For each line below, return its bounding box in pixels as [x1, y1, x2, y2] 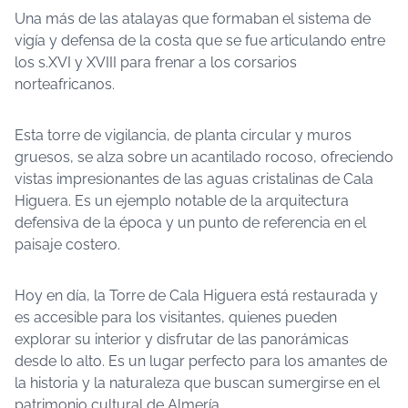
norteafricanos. [15, 76, 115, 93]
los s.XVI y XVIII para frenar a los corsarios [15, 54, 297, 71]
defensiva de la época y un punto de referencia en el [15, 214, 366, 231]
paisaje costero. [15, 236, 120, 253]
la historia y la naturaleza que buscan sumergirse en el [15, 374, 380, 392]
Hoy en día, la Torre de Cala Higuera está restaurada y [15, 287, 378, 304]
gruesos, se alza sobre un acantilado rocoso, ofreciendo [15, 148, 393, 166]
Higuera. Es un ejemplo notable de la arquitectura [15, 192, 349, 209]
